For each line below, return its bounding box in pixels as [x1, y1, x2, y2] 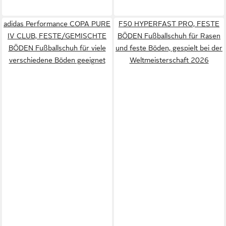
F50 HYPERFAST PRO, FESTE [119, 19, 219, 28]
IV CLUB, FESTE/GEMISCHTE [8, 31, 106, 40]
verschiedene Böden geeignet [9, 55, 105, 64]
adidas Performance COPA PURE [4, 19, 110, 28]
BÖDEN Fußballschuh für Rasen [118, 31, 220, 40]
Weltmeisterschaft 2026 [129, 55, 209, 64]
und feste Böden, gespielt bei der [116, 43, 222, 52]
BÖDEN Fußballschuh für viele [8, 43, 106, 52]
